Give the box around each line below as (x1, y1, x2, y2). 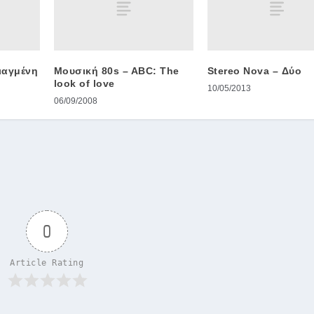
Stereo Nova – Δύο (207, 65, 302, 77)
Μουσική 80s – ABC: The (53, 65, 179, 77)
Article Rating (10, 258, 84, 268)
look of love (53, 78, 115, 90)
